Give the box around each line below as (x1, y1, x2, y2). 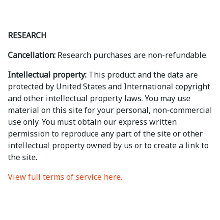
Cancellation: (8, 50, 55, 60)
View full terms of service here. (8, 171, 122, 182)
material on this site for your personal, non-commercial (8, 105, 212, 115)
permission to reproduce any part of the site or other (8, 128, 203, 139)
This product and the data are (86, 69, 198, 80)
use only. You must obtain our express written (8, 116, 177, 127)
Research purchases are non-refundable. (55, 50, 208, 60)
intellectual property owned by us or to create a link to (8, 140, 209, 151)
